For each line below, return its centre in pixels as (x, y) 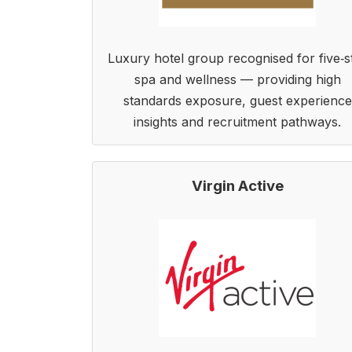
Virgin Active (237, 186)
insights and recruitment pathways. (237, 122)
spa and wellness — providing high (237, 79)
